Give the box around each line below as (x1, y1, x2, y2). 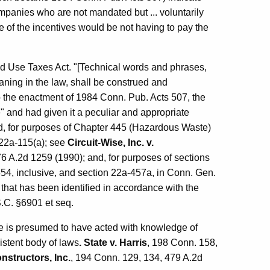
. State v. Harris (79, 237, 147, 248)
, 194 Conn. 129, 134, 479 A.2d (71, 253, 202, 263)
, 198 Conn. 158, (147, 237, 218, 248)
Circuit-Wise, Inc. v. (67, 137, 154, 148)
